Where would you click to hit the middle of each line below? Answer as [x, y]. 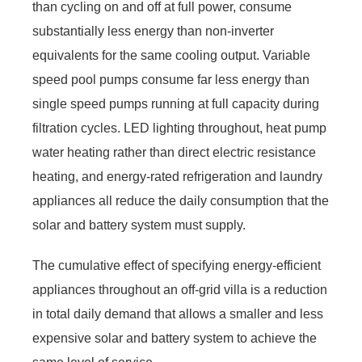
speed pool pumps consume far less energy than [171, 79]
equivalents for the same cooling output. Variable [171, 55]
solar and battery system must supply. [139, 225]
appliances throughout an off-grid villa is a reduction [180, 289]
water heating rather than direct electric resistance [174, 152]
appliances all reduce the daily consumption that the [181, 200]
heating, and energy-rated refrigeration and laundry [177, 176]
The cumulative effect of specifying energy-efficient [177, 265]
